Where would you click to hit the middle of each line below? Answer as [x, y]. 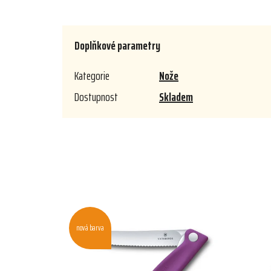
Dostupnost [96, 97]
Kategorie [92, 76]
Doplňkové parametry [117, 46]
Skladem [176, 97]
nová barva [90, 228]
